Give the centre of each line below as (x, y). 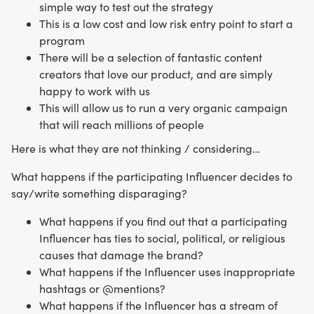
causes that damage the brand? (121, 254)
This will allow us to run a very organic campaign (163, 107)
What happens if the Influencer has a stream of (158, 305)
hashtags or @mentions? (102, 288)
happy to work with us (95, 90)
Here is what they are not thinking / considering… (136, 148)
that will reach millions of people (122, 124)
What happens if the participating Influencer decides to (152, 176)
